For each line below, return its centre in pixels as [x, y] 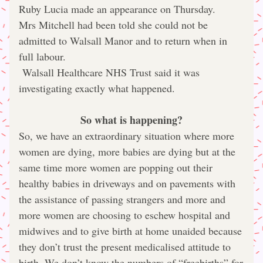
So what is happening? [131, 120]
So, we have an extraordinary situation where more [127, 136]
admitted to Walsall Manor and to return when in [123, 41]
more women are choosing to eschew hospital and [124, 215]
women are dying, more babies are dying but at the [127, 151]
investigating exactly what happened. [97, 88]
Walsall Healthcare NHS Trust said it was [109, 72]
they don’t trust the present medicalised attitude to [125, 247]
